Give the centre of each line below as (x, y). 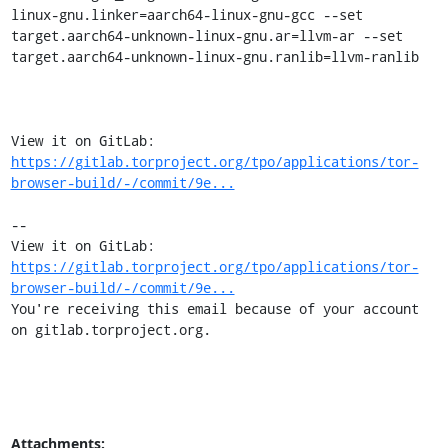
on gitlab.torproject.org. (110, 329)
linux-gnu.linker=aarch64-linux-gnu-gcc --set (186, 14)
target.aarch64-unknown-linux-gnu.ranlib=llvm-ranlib (214, 56)
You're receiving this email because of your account (214, 308)
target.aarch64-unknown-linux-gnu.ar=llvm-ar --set (206, 35)
